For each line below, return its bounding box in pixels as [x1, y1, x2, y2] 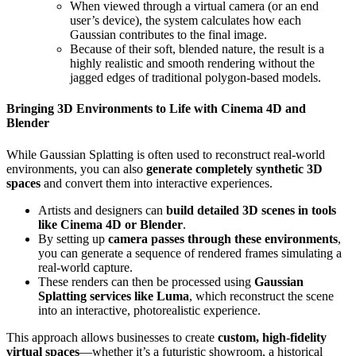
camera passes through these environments [108, 231, 338, 246]
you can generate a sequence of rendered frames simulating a [38, 246, 342, 260]
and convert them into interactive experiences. [41, 176, 273, 190]
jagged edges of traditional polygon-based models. [70, 71, 321, 85]
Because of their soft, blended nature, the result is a [70, 42, 324, 56]
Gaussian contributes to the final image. [70, 28, 267, 42]
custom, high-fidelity [218, 330, 327, 344]
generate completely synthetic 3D [146, 161, 323, 176]
